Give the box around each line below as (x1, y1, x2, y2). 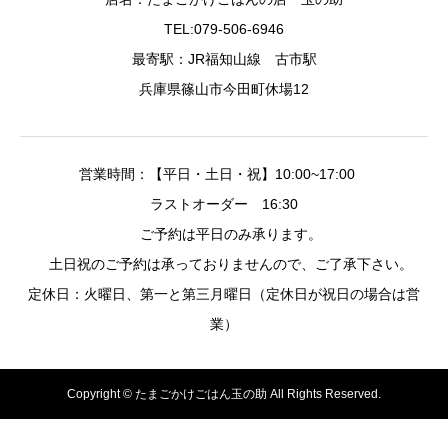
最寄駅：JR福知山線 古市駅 (131, 50, 317, 67)
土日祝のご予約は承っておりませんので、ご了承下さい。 (35, 255, 413, 272)
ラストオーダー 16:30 (150, 195, 298, 212)
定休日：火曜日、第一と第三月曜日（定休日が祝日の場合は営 (28, 285, 420, 302)
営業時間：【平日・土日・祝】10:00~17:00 (79, 165, 369, 182)
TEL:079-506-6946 (164, 20, 284, 37)
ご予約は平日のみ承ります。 (126, 225, 322, 242)
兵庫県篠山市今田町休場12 (139, 80, 309, 97)
